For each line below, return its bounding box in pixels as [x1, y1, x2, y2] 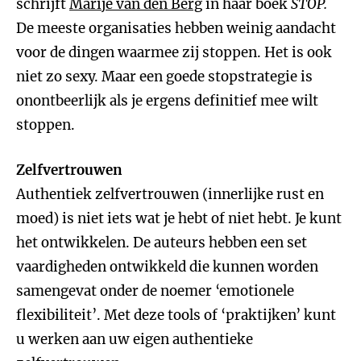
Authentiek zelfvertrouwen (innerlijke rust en [16, 185, 324, 203]
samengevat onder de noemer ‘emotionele [16, 282, 294, 300]
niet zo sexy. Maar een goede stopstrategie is [16, 68, 313, 85]
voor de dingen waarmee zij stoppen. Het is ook [16, 44, 332, 61]
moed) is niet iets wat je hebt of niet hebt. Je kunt [16, 210, 342, 227]
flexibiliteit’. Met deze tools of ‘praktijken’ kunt [16, 306, 336, 324]
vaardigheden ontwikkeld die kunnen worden [16, 258, 318, 276]
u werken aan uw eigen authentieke [16, 330, 253, 348]
